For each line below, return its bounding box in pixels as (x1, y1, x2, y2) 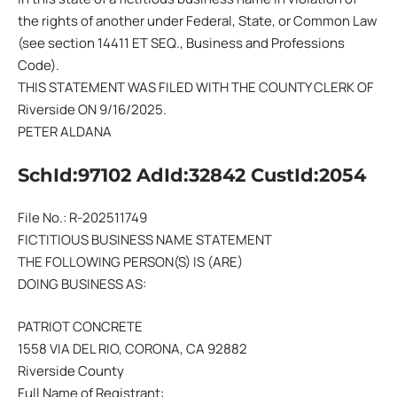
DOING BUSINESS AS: (18, 275, 146, 293)
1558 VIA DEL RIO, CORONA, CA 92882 (18, 339, 247, 358)
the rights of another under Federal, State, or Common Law (18, 12, 378, 30)
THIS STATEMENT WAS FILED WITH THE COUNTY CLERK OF (18, 78, 374, 97)
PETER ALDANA (18, 122, 112, 141)
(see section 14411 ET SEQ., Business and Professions (18, 34, 345, 52)
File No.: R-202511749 (18, 208, 147, 227)
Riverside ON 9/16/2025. (18, 100, 167, 119)
